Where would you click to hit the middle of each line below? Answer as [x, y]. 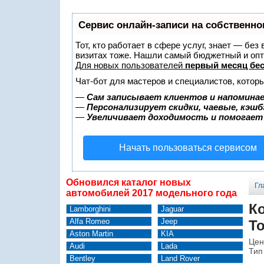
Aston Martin [91, 233]
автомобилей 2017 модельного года [151, 193]
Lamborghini [90, 209]
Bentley [82, 258]
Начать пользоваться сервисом [188, 148]
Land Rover [180, 258]
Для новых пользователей [130, 65]
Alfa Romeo [89, 221]
